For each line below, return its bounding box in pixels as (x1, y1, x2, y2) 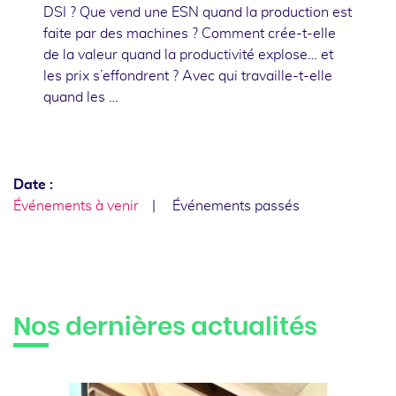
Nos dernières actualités (13, 315, 317, 340)
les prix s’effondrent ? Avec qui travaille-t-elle (43, 68, 332, 83)
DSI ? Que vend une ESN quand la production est (43, 4, 352, 19)
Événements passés (172, 198, 300, 213)
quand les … (43, 89, 118, 104)
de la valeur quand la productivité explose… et (43, 47, 333, 62)
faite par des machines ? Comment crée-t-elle (43, 26, 336, 41)
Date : (13, 177, 53, 192)
